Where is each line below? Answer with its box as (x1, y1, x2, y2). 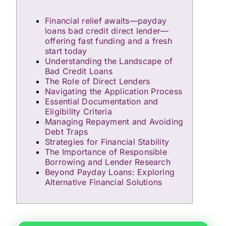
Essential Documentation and (44, 96, 158, 106)
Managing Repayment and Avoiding (44, 117, 184, 127)
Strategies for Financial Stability (44, 137, 169, 147)
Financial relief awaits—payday (44, 16, 167, 26)
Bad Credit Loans (44, 66, 112, 76)
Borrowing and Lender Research (44, 157, 171, 167)
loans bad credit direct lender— (44, 26, 169, 36)
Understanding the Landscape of (44, 56, 173, 66)
